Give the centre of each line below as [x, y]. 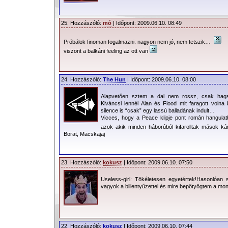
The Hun [114, 79]
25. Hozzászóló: [82, 23]
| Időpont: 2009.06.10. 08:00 [161, 79]
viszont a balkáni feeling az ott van [107, 51]
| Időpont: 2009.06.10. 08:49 [147, 23]
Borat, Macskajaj [84, 134]
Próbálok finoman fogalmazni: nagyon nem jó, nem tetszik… [139, 41]
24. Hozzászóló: [82, 79]
